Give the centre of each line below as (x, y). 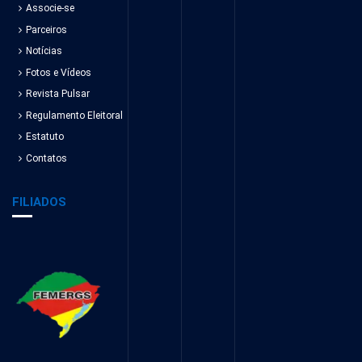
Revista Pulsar (58, 94)
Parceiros (46, 29)
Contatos (46, 158)
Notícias (44, 51)
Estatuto (45, 137)
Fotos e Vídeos (59, 72)
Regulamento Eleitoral (74, 115)
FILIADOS (39, 202)
